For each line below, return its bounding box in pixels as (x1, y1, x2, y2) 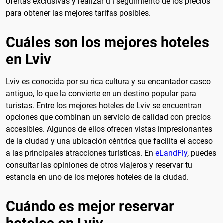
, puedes (187, 148, 216, 158)
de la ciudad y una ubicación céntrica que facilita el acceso (6, 136, 213, 146)
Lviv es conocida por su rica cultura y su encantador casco (6, 76, 211, 86)
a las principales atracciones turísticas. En (6, 148, 155, 158)
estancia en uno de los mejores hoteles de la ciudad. (6, 172, 189, 182)
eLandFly (155, 148, 187, 158)
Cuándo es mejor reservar (6, 197, 174, 215)
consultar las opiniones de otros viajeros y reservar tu (6, 160, 192, 170)
